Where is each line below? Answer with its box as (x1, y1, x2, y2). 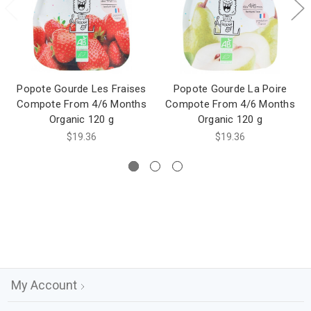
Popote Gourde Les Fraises (17, 83, 146, 95)
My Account (10, 277, 80, 292)
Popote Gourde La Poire (173, 83, 287, 95)
